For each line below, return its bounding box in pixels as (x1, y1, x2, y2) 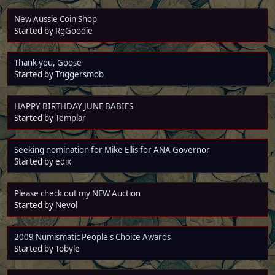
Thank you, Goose (14, 56, 82, 68)
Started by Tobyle (14, 242, 80, 254)
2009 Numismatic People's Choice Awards (14, 231, 171, 242)
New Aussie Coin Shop (14, 13, 97, 25)
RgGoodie (55, 25, 93, 36)
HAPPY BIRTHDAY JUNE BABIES (14, 100, 133, 112)
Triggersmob (55, 68, 104, 80)
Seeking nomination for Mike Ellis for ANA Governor (14, 144, 210, 155)
